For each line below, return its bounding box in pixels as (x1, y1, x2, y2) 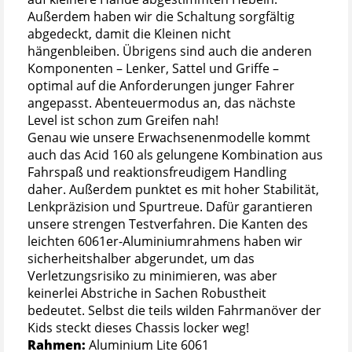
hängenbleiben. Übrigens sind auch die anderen (27, 42, 312, 60)
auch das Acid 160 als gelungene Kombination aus (27, 145, 323, 163)
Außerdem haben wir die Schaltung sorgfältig (27, 7, 295, 25)
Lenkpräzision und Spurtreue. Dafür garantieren (27, 197, 313, 215)
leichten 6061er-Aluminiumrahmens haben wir (27, 232, 302, 250)
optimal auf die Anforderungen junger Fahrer (27, 76, 295, 94)
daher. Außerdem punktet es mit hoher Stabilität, (27, 180, 319, 198)
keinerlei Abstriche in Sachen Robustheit (27, 284, 266, 302)
